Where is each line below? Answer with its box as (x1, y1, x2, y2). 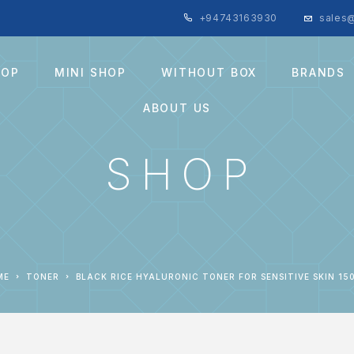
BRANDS (292, 65, 346, 79)
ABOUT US (142, 100, 212, 115)
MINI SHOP (54, 65, 127, 79)
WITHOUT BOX (161, 65, 258, 79)
